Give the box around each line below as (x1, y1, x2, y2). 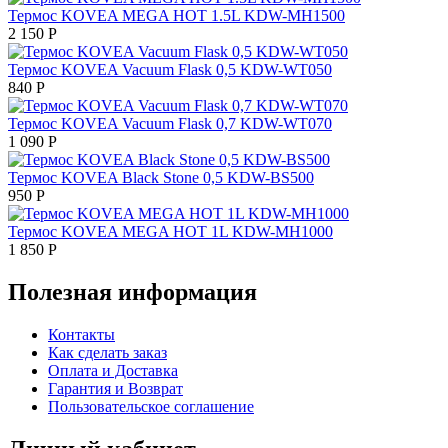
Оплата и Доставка (48, 361, 178, 379)
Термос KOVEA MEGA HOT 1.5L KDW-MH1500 (8, 6, 345, 24)
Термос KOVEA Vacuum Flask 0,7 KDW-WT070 (8, 114, 332, 132)
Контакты (48, 325, 115, 343)
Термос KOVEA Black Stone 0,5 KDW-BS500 (8, 168, 314, 186)
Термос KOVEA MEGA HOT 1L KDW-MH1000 (8, 222, 333, 240)
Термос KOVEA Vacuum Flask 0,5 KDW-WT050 (8, 60, 332, 78)
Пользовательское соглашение (48, 397, 254, 415)
